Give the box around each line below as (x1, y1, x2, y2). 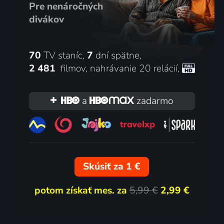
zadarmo (133, 94, 173, 107)
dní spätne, (92, 48, 141, 62)
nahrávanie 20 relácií (89, 61, 177, 75)
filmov (57, 61, 85, 75)
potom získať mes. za (34, 184, 129, 197)
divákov (28, 12, 64, 26)
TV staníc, (40, 48, 87, 62)
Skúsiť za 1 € (83, 160, 141, 173)
